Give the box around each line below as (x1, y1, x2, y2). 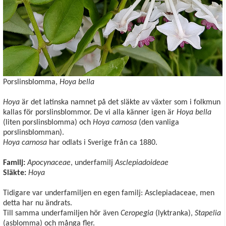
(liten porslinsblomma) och (3, 118, 93, 127)
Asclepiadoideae (115, 158, 168, 167)
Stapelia (195, 209, 221, 217)
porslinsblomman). (3, 128, 66, 137)
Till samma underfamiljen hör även (3, 209, 121, 217)
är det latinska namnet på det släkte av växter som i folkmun (22, 98, 220, 106)
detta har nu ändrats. (3, 199, 74, 207)
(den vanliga (137, 118, 179, 127)
